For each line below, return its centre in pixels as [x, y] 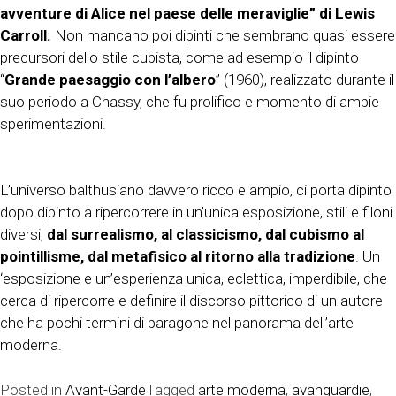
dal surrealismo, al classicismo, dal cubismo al [206, 235]
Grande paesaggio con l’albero [110, 79]
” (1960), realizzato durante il [305, 79]
